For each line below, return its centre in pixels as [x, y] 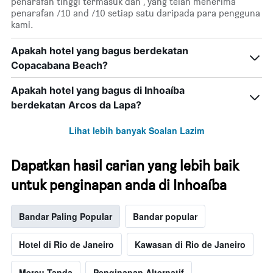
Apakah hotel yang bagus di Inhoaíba [98, 90]
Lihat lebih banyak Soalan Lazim [136, 131]
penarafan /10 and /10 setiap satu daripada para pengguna [136, 13]
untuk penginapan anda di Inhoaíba [119, 185]
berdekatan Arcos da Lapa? [76, 105]
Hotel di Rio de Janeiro [66, 245]
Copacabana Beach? [59, 66]
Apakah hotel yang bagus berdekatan [100, 51]
